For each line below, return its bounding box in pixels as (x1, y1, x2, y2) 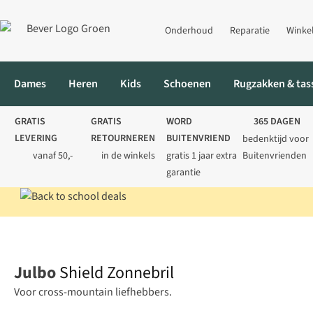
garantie (166, 166, 201, 180)
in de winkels (101, 149, 156, 163)
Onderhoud (165, 24, 213, 38)
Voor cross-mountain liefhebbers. (14, 284, 172, 300)
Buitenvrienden (242, 149, 307, 163)
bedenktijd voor (242, 132, 309, 146)
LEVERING (15, 131, 57, 145)
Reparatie (230, 24, 270, 38)
